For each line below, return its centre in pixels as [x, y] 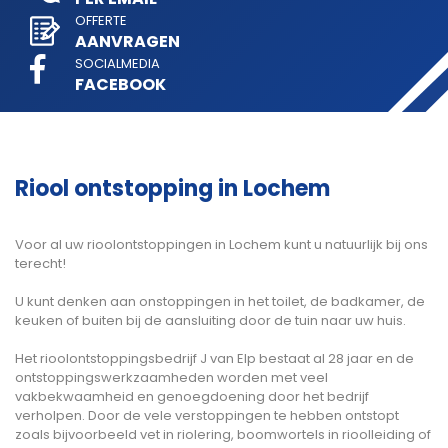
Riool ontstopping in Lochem [172, 188]
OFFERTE [101, 20]
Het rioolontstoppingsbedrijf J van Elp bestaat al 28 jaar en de [214, 358]
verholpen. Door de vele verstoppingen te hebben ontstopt [207, 415]
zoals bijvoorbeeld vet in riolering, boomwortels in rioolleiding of [223, 434]
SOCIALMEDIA [117, 63]
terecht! [42, 263]
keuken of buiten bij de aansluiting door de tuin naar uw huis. [212, 320]
